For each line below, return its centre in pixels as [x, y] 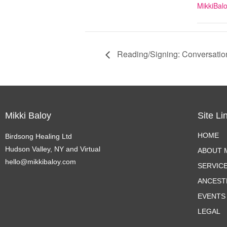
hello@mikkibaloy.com [41, 161]
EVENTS [211, 196]
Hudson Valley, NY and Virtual [53, 149]
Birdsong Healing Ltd [39, 136]
